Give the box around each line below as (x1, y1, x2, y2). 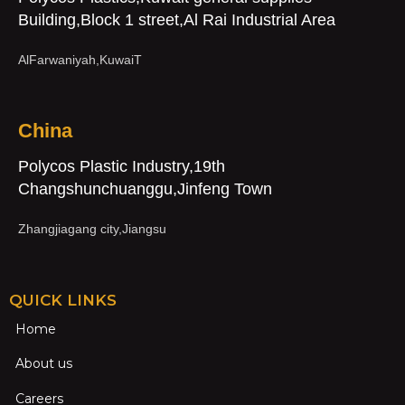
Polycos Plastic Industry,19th (18, 156, 225, 175)
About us (15, 355, 72, 372)
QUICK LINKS (9, 290, 117, 309)
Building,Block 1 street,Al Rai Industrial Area (18, 10, 335, 29)
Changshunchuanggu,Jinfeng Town (18, 179, 272, 198)
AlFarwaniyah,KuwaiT (18, 52, 142, 67)
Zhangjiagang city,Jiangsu (18, 221, 166, 236)
